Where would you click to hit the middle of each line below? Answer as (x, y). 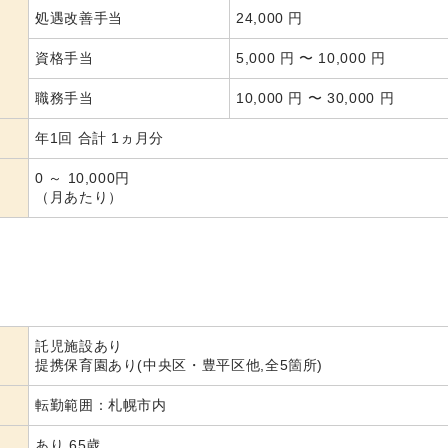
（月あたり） (79, 197)
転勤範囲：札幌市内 (101, 405)
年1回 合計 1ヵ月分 (100, 138)
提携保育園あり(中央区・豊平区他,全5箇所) (179, 365)
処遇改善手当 (79, 18)
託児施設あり (79, 346)
